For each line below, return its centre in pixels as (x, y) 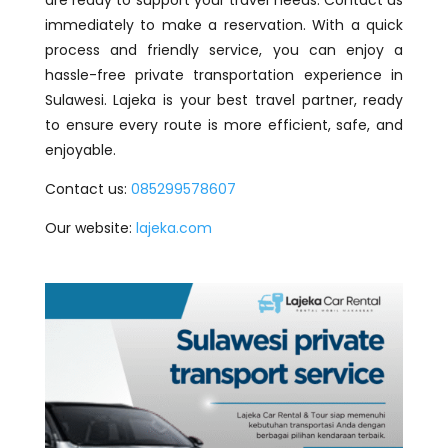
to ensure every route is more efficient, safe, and (224, 125)
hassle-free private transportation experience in (224, 75)
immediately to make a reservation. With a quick (224, 25)
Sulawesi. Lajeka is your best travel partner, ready (224, 100)
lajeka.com (173, 228)
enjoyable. (80, 150)
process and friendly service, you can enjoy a (224, 50)
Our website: (90, 228)
